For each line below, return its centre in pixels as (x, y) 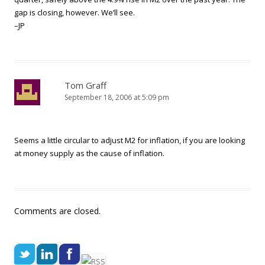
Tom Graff (85, 85)
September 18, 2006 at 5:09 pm (117, 97)
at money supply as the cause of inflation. (89, 153)
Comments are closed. (57, 211)
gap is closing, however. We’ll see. (75, 12)
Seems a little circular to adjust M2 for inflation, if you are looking (130, 140)
